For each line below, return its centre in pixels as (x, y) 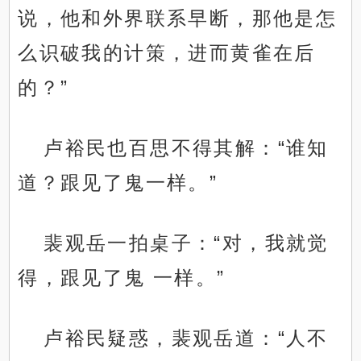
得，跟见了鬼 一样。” (122, 278)
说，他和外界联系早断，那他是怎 (178, 19)
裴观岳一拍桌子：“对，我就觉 (186, 243)
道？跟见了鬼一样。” (118, 183)
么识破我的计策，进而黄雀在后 (167, 53)
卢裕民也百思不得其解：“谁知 (186, 148)
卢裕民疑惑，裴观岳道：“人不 (186, 338)
